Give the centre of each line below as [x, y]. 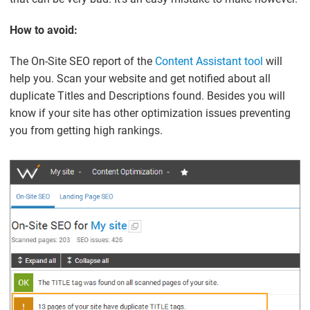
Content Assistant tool [209, 62]
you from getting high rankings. [86, 131]
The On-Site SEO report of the [83, 62]
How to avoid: [44, 30]
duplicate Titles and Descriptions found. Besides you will [148, 96]
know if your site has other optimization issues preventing [151, 113]
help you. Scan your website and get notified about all [140, 79]
